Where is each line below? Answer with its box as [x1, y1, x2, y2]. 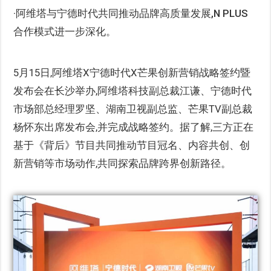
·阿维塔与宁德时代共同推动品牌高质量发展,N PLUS [13, 7, 249, 19]
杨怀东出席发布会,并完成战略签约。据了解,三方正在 [13, 121, 254, 133]
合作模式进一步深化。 [13, 25, 117, 38]
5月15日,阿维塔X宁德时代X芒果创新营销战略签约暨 [13, 67, 251, 79]
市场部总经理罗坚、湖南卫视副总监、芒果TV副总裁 [13, 103, 253, 115]
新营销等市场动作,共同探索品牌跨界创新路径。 [13, 157, 232, 169]
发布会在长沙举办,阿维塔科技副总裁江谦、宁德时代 [13, 85, 252, 97]
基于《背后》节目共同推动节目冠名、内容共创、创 [13, 139, 250, 151]
